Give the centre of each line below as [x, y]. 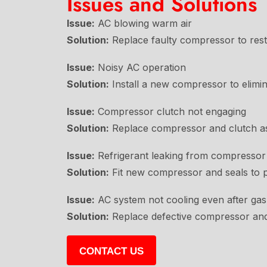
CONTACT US [111, 251]
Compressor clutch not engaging [170, 111]
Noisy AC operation [140, 67]
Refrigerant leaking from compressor [180, 155]
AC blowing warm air [143, 23]
